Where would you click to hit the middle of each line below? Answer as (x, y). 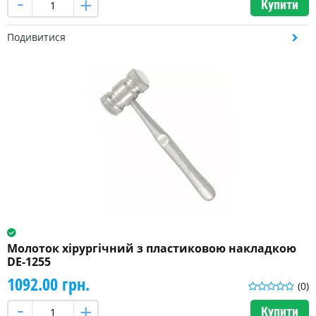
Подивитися (36, 37)
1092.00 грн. (48, 284)
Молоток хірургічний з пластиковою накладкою (152, 249)
